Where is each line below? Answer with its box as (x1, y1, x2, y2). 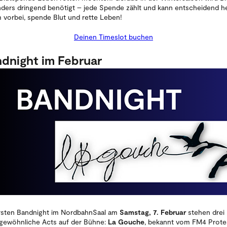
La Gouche (108, 217, 144, 226)
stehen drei (186, 207, 224, 216)
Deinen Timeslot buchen (74, 32, 153, 41)
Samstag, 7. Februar (120, 207, 186, 216)
